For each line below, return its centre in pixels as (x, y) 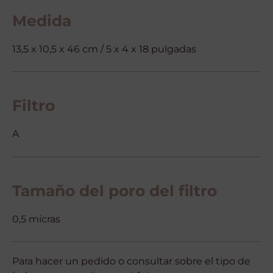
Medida (42, 20)
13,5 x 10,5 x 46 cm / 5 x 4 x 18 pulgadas (104, 49)
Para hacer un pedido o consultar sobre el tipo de (131, 261)
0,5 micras (36, 219)
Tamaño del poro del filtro (115, 190)
